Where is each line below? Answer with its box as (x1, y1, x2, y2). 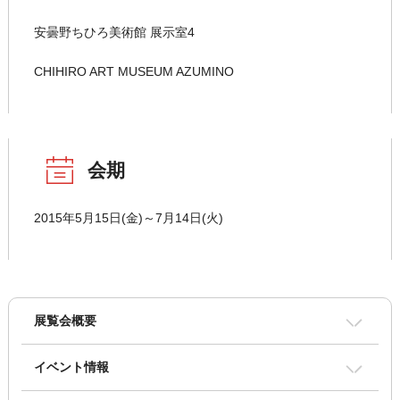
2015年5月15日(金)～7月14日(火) (33, 211, 223, 226)
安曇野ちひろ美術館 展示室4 (33, 25, 195, 40)
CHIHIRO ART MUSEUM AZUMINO (33, 64, 234, 79)
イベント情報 (33, 360, 109, 375)
